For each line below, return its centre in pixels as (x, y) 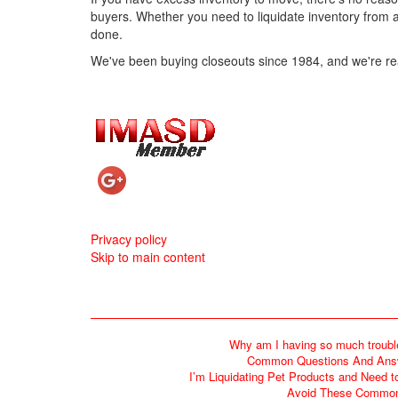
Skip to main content (148, 257)
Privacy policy (129, 239)
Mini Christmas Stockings (193, 230)
